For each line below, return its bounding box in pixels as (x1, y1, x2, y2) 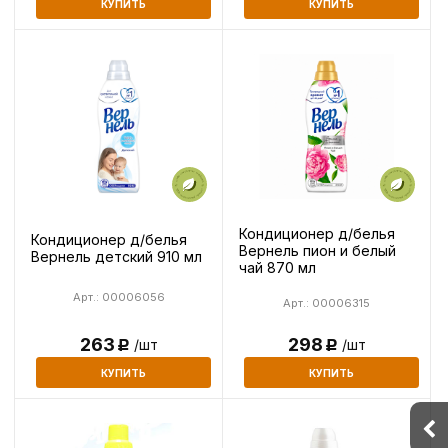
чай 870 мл (239, 258, 316, 276)
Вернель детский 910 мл (31, 247, 202, 265)
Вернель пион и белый (239, 241, 396, 259)
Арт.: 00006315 (283, 295, 370, 310)
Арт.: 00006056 (72, 289, 165, 304)
